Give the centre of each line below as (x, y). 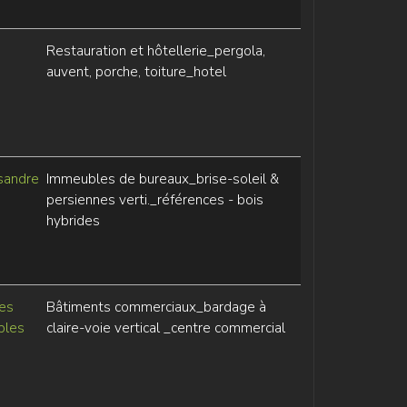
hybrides (73, 221)
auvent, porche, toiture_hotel (136, 72)
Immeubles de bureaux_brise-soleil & (162, 179)
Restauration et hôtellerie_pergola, (155, 51)
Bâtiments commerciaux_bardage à (156, 307)
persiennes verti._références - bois (154, 200)
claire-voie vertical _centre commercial (165, 328)
